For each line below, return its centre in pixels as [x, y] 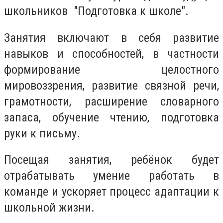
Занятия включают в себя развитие [111, 38]
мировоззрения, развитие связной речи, [111, 85]
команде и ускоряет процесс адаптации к [111, 192]
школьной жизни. [51, 208]
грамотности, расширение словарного [111, 101]
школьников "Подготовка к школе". [98, 11]
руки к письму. [44, 133]
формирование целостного [111, 69]
